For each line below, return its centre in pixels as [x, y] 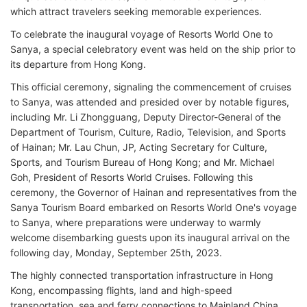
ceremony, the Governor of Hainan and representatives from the [153, 192]
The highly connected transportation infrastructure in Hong [142, 275]
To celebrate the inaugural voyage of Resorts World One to [142, 34]
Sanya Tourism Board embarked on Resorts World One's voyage [153, 207]
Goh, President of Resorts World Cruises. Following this [132, 177]
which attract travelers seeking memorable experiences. [136, 11]
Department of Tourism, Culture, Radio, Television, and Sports [148, 132]
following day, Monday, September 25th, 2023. [116, 253]
